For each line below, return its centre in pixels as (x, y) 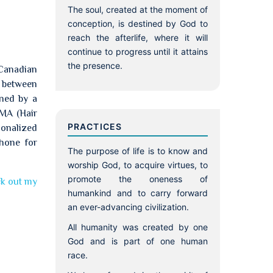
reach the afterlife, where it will (138, 37)
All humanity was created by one (138, 227)
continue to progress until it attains (138, 51)
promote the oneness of (138, 179)
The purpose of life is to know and (138, 151)
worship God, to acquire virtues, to (138, 165)
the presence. (95, 66)
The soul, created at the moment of (138, 9)
